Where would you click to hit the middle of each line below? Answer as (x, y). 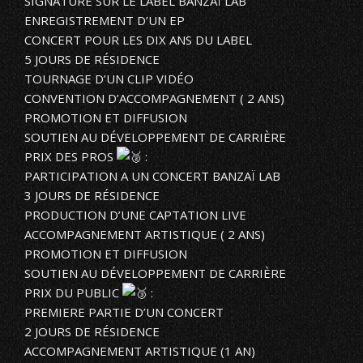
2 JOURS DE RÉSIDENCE (92, 331)
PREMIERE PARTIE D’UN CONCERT (124, 312)
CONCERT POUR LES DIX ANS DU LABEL (138, 39)
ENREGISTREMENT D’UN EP (105, 20)
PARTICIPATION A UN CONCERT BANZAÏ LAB (152, 175)
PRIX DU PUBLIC (73, 292)
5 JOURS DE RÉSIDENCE (92, 59)
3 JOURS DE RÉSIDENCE (92, 195)
